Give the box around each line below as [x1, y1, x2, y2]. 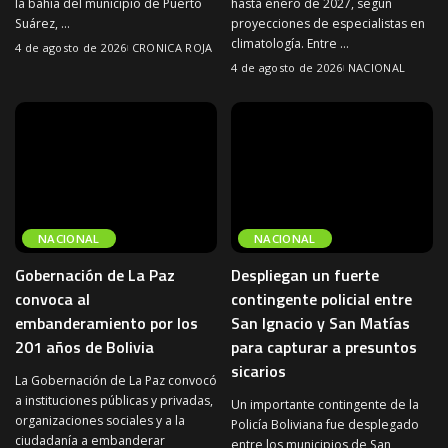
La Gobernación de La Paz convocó [15, 372, 217, 389]
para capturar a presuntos [231, 335, 417, 359]
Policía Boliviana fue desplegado [231, 416, 419, 433]
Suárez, [15, 14, 61, 32]
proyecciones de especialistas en [231, 14, 425, 32]
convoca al [15, 287, 90, 311]
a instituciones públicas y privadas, [15, 392, 213, 409]
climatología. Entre [231, 34, 340, 52]
